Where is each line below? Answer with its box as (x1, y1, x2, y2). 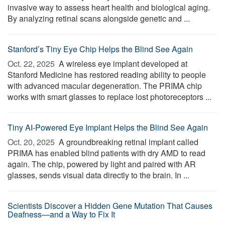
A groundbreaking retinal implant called (57, 136, 198, 148)
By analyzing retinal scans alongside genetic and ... (8, 13, 190, 24)
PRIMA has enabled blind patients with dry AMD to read (8, 147, 205, 159)
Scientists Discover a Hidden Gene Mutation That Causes (8, 200, 212, 211)
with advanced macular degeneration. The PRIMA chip (8, 80, 202, 91)
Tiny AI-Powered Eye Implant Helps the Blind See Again (8, 122, 208, 133)
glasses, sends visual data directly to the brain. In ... (8, 169, 189, 181)
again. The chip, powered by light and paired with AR (8, 158, 196, 170)
